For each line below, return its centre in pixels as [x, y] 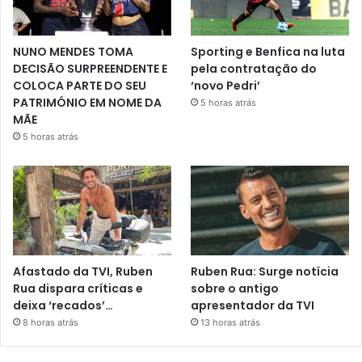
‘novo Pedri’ [226, 86]
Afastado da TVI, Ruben [83, 271]
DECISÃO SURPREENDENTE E [90, 69]
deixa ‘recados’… [63, 305]
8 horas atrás [51, 322]
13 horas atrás [231, 322]
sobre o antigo [235, 288]
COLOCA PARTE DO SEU [80, 86]
